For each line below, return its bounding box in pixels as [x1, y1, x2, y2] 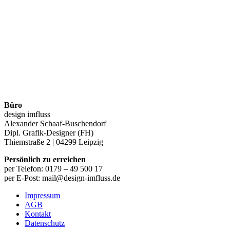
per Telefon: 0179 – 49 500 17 [4, 164, 103, 173]
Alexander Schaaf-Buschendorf [4, 119, 106, 128]
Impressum [25, 190, 60, 200]
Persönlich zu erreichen [4, 155, 86, 164]
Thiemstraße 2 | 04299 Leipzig [4, 137, 103, 146]
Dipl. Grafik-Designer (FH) [4, 128, 93, 137]
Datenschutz [25, 218, 65, 227]
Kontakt [25, 209, 51, 218]
